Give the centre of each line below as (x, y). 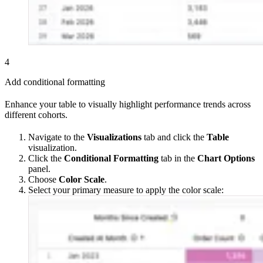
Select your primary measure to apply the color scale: (126, 190)
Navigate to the (58, 137)
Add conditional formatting (55, 82)
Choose (43, 180)
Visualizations (114, 137)
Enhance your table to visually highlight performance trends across (128, 104)
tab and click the (174, 137)
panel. (39, 169)
